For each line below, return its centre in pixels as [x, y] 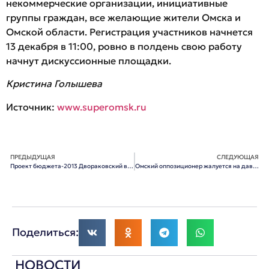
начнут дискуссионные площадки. [89, 60]
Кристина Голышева [54, 84]
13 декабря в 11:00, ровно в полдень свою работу [124, 46]
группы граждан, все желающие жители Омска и [123, 17]
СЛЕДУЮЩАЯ [238, 157]
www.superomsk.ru [102, 107]
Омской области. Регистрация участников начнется [129, 32]
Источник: [32, 107]
